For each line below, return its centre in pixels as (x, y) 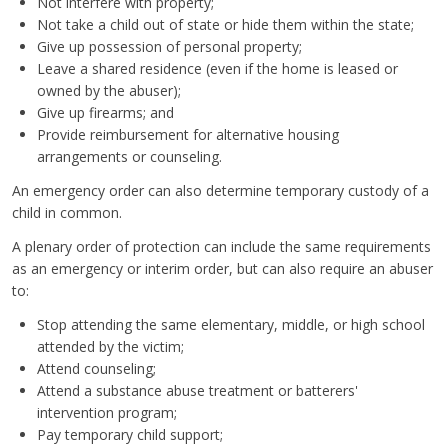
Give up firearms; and (105, 112)
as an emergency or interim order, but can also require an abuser (222, 268)
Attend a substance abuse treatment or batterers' (197, 390)
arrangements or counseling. (129, 156)
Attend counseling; (96, 368)
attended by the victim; (110, 346)
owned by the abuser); (109, 90)
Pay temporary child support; (130, 434)
